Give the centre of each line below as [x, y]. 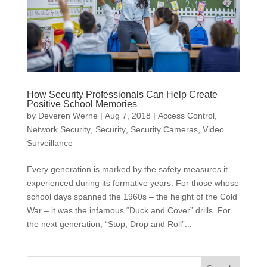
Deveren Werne [68, 116]
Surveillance [49, 143]
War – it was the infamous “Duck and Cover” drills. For [128, 210]
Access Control [186, 116]
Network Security [58, 129]
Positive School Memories [82, 104]
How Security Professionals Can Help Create [122, 94]
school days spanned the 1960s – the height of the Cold [132, 197]
